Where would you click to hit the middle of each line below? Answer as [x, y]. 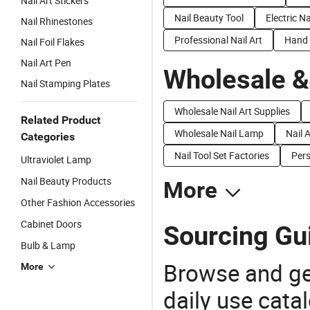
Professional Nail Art [218, 40]
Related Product [61, 120]
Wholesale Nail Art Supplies [232, 111]
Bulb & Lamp [48, 245]
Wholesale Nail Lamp [219, 133]
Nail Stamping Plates [65, 83]
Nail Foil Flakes [53, 42]
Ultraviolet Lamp [56, 159]
